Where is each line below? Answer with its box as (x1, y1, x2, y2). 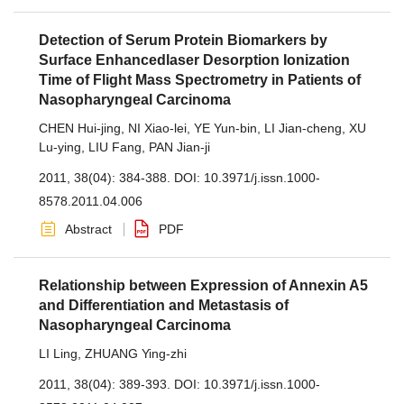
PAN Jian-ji (149, 140, 210, 154)
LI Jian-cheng (264, 121, 342, 135)
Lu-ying (39, 140, 81, 154)
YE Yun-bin (194, 121, 257, 135)
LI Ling (39, 346, 78, 361)
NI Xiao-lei (128, 121, 187, 135)
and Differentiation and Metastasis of (39, 298, 289, 313)
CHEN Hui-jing (39, 121, 121, 135)
